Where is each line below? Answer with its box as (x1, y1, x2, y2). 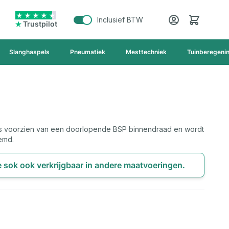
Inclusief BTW (97, 15, 143, 24)
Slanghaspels (9, 48, 50, 56)
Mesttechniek (126, 48, 167, 56)
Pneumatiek (70, 48, 105, 56)
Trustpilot (23, 19, 57, 28)
